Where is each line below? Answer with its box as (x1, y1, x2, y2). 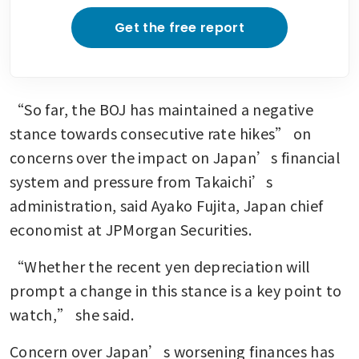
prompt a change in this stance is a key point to (10, 280, 342, 301)
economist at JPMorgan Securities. (10, 219, 252, 240)
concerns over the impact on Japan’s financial (10, 147, 341, 168)
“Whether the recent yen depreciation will (10, 256, 310, 277)
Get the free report (114, 18, 245, 38)
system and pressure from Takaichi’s (10, 171, 273, 192)
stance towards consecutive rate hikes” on (10, 123, 312, 144)
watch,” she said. (10, 304, 135, 325)
